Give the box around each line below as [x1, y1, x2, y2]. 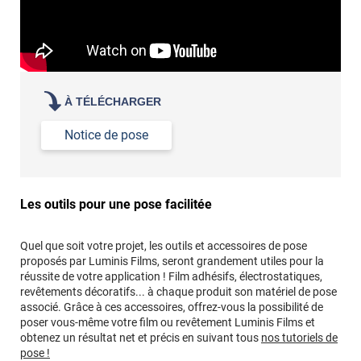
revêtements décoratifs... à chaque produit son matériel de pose [20, 284, 337, 298]
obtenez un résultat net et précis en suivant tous [20, 330, 261, 344]
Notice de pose [64, 127, 149, 143]
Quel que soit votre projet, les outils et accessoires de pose [20, 239, 307, 252]
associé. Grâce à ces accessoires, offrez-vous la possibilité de [20, 300, 323, 313]
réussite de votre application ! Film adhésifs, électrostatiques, [20, 269, 322, 283]
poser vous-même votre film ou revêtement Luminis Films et [20, 315, 315, 329]
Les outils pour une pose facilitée [20, 196, 212, 212]
